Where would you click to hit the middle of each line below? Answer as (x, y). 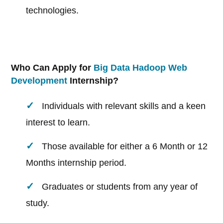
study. (38, 203)
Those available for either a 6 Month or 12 (125, 147)
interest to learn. (58, 123)
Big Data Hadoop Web (141, 68)
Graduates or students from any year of (120, 187)
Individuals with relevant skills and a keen (124, 106)
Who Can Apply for (53, 68)
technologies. (53, 11)
